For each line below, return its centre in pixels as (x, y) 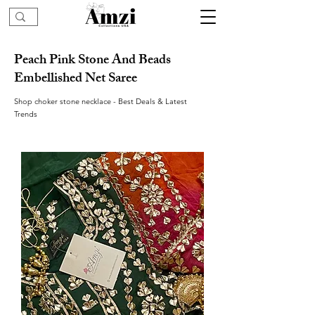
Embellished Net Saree (76, 79)
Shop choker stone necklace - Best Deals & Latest (101, 101)
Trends (26, 114)
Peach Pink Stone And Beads (92, 61)
